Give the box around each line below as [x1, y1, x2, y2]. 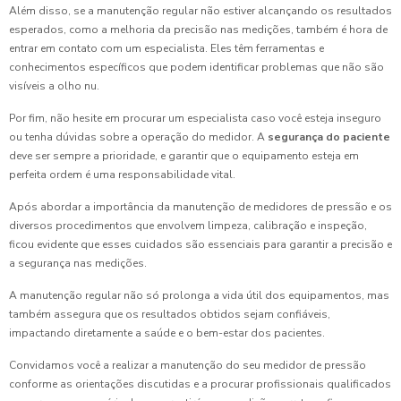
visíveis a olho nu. [9, 79, 99, 94]
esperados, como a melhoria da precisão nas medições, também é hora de [9, 22, 388, 38]
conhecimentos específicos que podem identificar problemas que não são [9, 60, 384, 75]
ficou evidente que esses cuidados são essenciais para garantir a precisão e [9, 237, 392, 252]
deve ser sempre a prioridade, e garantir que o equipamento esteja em [9, 149, 359, 164]
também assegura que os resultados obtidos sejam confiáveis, [9, 307, 330, 322]
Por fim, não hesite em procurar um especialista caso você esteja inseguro [9, 111, 381, 126]
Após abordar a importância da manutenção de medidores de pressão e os [9, 200, 392, 215]
